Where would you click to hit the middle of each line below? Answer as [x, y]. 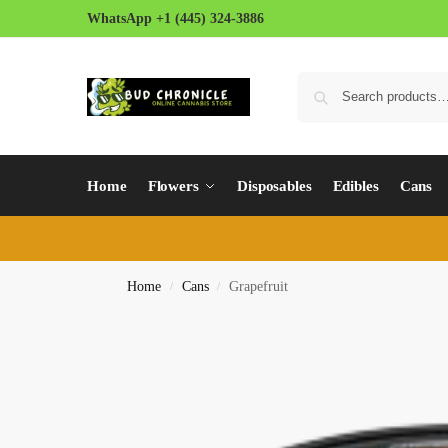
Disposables [274, 186]
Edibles [355, 186]
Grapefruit [258, 286]
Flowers [173, 186]
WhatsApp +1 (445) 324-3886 [175, 18]
